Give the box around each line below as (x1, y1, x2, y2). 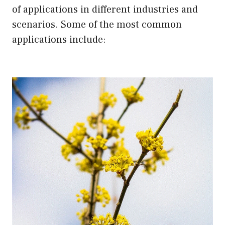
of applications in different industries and (12, 3, 198, 16)
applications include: (12, 33, 106, 46)
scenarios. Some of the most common (12, 18, 182, 31)
